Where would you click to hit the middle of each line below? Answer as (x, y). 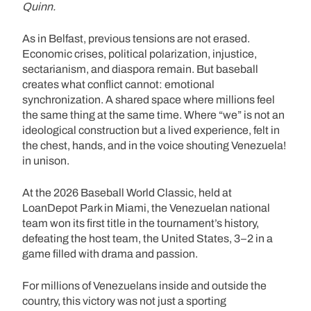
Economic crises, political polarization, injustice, (140, 53)
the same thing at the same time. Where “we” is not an (153, 115)
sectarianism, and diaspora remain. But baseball (140, 69)
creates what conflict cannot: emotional (118, 84)
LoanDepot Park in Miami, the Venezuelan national (146, 208)
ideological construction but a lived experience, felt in (151, 130)
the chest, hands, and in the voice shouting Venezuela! (154, 145)
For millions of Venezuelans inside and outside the (144, 285)
